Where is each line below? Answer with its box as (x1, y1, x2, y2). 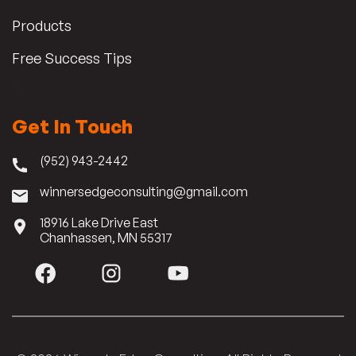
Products (12, 16, 72, 34)
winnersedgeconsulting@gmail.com (40, 183, 248, 199)
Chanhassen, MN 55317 (40, 229, 172, 246)
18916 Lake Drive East (40, 214, 158, 230)
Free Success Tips (12, 48, 132, 67)
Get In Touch (12, 114, 133, 138)
